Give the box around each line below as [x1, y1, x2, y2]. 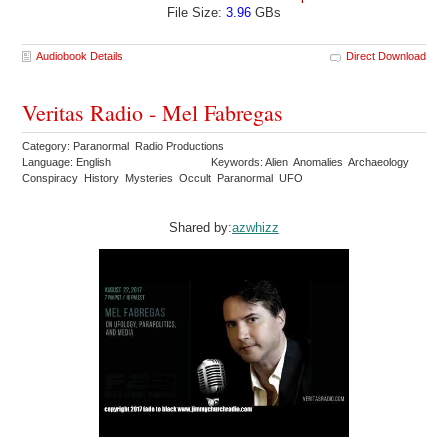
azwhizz [232, 220, 279, 236]
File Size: [167, 4, 226, 20]
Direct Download [345, 49, 426, 62]
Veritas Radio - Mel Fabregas [22, 97, 284, 127]
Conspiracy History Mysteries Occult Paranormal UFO [22, 171, 307, 184]
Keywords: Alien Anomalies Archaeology [211, 155, 413, 168]
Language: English [22, 155, 112, 168]
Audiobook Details [36, 49, 124, 62]
